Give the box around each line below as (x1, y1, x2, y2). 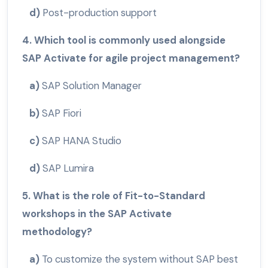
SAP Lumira (42, 162, 94, 175)
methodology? (22, 225, 92, 239)
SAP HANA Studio (42, 134, 121, 148)
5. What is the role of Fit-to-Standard (22, 189, 205, 203)
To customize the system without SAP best (42, 252, 238, 266)
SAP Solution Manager (42, 79, 142, 93)
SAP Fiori (42, 106, 81, 120)
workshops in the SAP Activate (22, 207, 172, 221)
